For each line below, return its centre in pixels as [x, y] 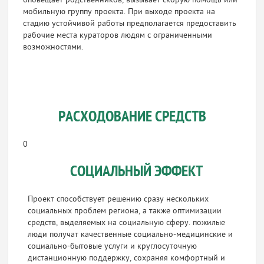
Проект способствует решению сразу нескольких [118, 199]
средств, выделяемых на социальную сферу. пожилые [126, 223]
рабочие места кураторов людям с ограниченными [118, 36]
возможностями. [53, 47]
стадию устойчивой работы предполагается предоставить [130, 24]
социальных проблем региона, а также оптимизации [124, 211]
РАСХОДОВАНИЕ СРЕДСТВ [132, 118]
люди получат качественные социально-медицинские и [130, 235]
